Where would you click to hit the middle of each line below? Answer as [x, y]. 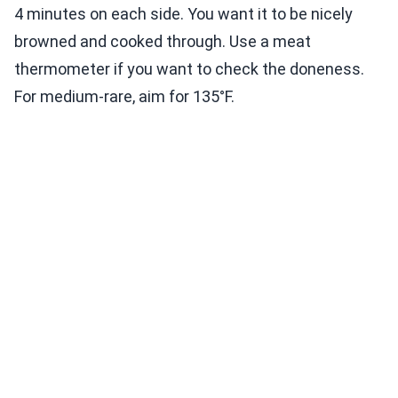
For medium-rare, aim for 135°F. [124, 97]
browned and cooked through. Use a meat [163, 42]
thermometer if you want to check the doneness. [189, 69]
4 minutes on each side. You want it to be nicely [183, 14]
